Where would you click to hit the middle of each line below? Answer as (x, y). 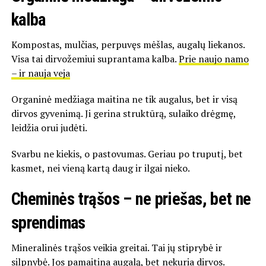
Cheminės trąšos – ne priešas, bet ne (131, 199)
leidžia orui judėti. (49, 127)
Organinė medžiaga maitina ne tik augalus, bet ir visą (124, 99)
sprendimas (48, 222)
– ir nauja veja (40, 73)
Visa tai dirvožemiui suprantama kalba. (95, 58)
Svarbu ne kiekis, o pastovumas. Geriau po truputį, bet (127, 153)
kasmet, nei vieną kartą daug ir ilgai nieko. (100, 168)
